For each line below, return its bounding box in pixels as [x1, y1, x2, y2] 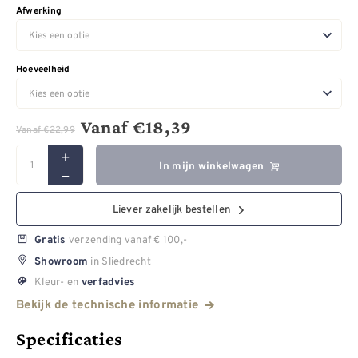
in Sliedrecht [88, 253, 151, 268]
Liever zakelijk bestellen [112, 203, 232, 217]
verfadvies [78, 276, 136, 290]
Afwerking [16, 6, 62, 18]
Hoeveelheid [16, 63, 70, 75]
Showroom [34, 254, 89, 268]
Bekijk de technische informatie [16, 297, 199, 313]
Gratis [34, 233, 66, 248]
